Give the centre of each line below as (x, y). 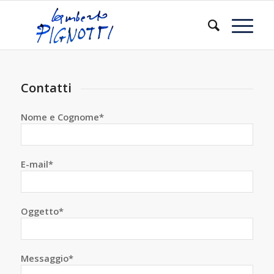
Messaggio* (47, 258)
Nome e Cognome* (62, 117)
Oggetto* (42, 211)
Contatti (46, 88)
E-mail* (37, 164)
